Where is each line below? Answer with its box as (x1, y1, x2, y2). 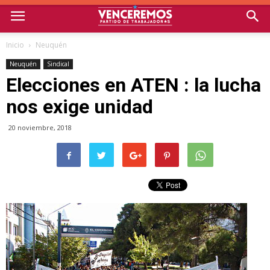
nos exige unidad (6, 95, 153, 118)
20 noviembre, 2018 (8, 123, 72, 132)
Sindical (47, 60, 69, 68)
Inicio (6, 40, 24, 50)
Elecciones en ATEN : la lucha (6, 74, 261, 96)
